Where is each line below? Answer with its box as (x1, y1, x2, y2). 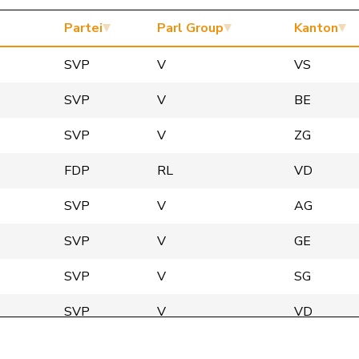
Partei (64, 19, 103, 37)
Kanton (294, 19, 338, 37)
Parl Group (157, 19, 224, 37)
